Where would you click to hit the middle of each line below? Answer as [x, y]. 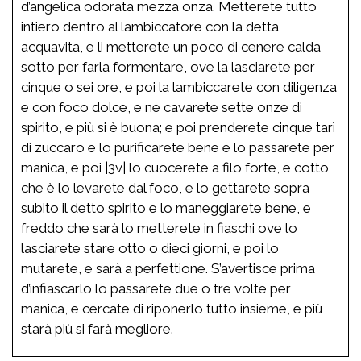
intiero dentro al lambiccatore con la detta [150, 26]
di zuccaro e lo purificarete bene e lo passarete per [178, 147]
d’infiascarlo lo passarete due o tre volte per [156, 288]
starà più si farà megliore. [97, 328]
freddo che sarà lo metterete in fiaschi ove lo [159, 228]
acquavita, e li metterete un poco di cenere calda [171, 46]
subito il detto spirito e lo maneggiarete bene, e [166, 207]
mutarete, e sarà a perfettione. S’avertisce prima [168, 268]
